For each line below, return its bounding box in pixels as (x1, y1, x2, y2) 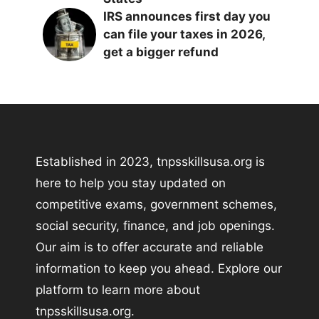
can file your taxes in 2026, (103, 27, 265, 41)
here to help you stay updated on (36, 175, 226, 190)
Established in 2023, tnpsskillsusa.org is (36, 154, 265, 169)
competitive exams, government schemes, (36, 197, 277, 211)
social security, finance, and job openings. (36, 218, 275, 233)
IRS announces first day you (103, 9, 271, 23)
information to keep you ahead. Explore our (36, 261, 282, 276)
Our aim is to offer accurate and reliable (36, 239, 263, 254)
